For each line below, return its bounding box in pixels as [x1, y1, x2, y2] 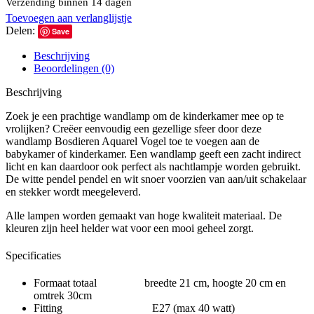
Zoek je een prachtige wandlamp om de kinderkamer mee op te [6, 109, 284, 122]
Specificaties [6, 250, 61, 262]
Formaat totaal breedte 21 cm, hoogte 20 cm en [34, 277, 286, 289]
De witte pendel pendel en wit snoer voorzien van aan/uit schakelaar [6, 172, 306, 185]
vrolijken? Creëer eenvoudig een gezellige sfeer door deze [6, 122, 261, 135]
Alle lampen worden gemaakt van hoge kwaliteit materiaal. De [6, 209, 282, 221]
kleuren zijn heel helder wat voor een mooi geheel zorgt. [6, 221, 254, 234]
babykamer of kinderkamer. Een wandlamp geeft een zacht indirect [6, 147, 301, 160]
